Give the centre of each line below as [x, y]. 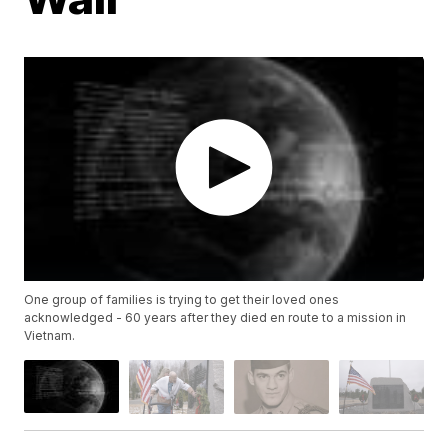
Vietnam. [50, 336]
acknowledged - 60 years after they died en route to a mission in [215, 318]
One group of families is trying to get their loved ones [182, 300]
